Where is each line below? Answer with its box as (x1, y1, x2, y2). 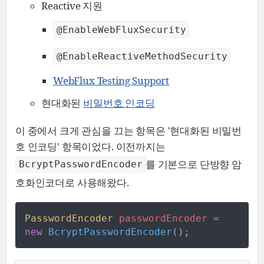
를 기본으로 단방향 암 (146, 157, 242, 171)
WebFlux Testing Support (53, 74, 170, 87)
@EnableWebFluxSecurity (56, 24, 186, 35)
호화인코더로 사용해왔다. (15, 175, 129, 189)
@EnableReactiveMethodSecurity (56, 50, 227, 62)
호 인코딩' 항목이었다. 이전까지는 (15, 139, 166, 153)
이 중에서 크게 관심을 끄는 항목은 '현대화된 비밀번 (15, 123, 242, 137)
